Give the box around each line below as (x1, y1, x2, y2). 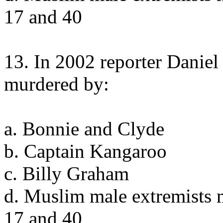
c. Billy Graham (4, 163, 129, 184)
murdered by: (4, 73, 109, 95)
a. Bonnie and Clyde (4, 118, 164, 139)
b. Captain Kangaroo (4, 140, 167, 162)
